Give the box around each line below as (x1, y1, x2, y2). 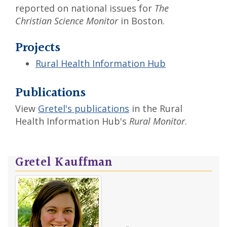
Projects (15, 38, 60, 58)
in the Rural (129, 102, 182, 115)
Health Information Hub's (15, 115, 129, 127)
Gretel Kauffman (15, 153, 112, 172)
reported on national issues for (15, 2, 155, 14)
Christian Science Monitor (15, 15, 118, 27)
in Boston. (118, 15, 165, 27)
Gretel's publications (38, 102, 129, 115)
